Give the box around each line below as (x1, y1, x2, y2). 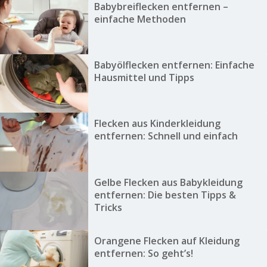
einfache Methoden (94, 12, 186, 26)
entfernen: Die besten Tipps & (94, 188, 236, 201)
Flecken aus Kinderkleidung (94, 117, 221, 131)
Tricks (94, 200, 122, 214)
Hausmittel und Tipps (94, 71, 194, 85)
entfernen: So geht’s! (94, 247, 193, 260)
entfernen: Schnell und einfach (94, 129, 238, 143)
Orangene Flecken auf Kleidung (94, 234, 240, 248)
